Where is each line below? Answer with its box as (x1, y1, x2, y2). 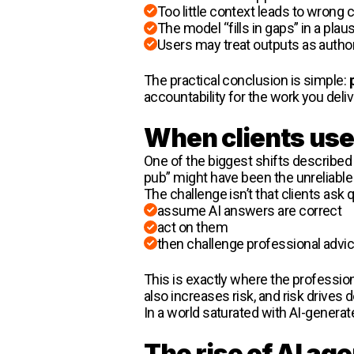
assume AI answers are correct (157, 201, 342, 219)
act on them (157, 218, 228, 235)
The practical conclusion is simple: (144, 71, 349, 88)
